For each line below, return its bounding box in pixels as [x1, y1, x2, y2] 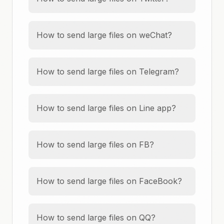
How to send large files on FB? [36, 139, 154, 149]
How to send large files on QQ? [36, 212, 155, 222]
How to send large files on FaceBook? [36, 176, 182, 186]
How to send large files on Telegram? [36, 66, 179, 76]
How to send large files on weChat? [36, 30, 172, 40]
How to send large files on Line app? [36, 103, 176, 113]
